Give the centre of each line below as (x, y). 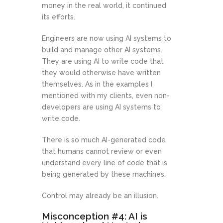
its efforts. (58, 17)
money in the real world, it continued (104, 6)
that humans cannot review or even (102, 152)
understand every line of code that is (105, 163)
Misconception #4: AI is (95, 216)
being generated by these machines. (104, 174)
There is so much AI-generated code (104, 140)
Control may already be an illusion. (100, 196)
